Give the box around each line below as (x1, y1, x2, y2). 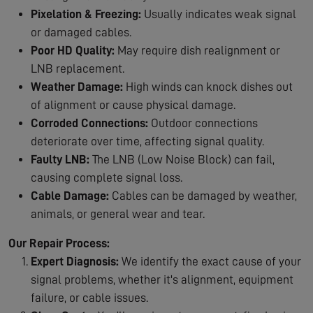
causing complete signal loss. (31, 170, 182, 184)
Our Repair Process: (8, 236, 110, 249)
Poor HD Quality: (31, 43, 115, 57)
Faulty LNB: (31, 152, 89, 166)
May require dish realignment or (115, 43, 280, 57)
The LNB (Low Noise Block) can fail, (89, 152, 275, 166)
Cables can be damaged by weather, (109, 189, 297, 202)
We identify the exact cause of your (119, 254, 301, 268)
